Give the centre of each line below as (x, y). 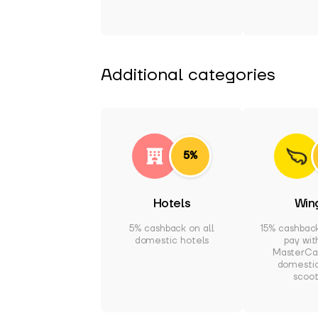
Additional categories (188, 75)
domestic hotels (172, 241)
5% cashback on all (172, 229)
